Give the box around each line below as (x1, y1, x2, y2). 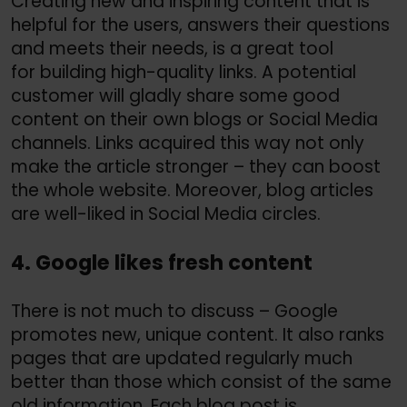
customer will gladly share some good (11, 84, 340, 109)
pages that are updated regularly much (11, 345, 352, 371)
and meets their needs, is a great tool (11, 36, 333, 62)
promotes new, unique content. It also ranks (11, 322, 384, 347)
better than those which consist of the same (11, 369, 392, 394)
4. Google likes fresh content (11, 247, 313, 277)
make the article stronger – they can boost (11, 154, 381, 180)
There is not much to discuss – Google (11, 298, 338, 323)
